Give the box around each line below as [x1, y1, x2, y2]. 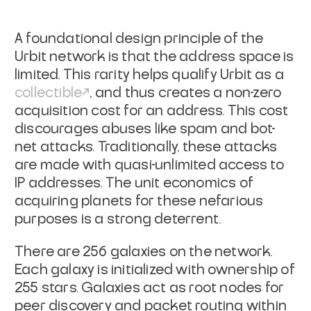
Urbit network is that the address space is [15, 49, 294, 64]
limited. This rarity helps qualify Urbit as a [15, 67, 285, 82]
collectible [15, 85, 83, 100]
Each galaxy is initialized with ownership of [15, 262, 295, 277]
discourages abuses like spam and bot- [15, 121, 276, 136]
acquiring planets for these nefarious [15, 194, 264, 208]
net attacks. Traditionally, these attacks [15, 140, 278, 154]
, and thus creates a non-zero [90, 85, 282, 100]
